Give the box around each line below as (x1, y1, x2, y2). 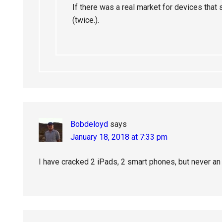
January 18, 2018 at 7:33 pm (70, 132, 167, 142)
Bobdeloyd (70, 119, 108, 129)
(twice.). (72, 15, 99, 25)
